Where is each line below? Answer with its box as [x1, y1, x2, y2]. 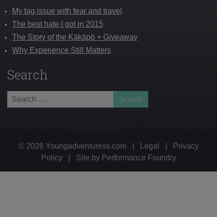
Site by [74, 154, 102, 162]
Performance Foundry [101, 154, 176, 162]
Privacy [173, 142, 199, 151]
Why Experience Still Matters [12, 46, 111, 55]
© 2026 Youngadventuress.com [18, 142, 128, 151]
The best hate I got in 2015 [12, 20, 103, 29]
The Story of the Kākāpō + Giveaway [12, 33, 138, 42]
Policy [41, 154, 62, 162]
